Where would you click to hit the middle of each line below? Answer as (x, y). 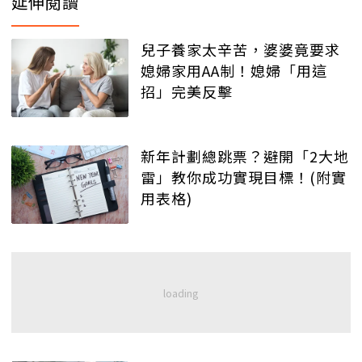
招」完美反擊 (187, 92)
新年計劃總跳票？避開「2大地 (245, 156)
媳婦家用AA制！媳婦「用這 (234, 71)
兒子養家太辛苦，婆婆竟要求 (240, 50)
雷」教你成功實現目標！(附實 (244, 177)
